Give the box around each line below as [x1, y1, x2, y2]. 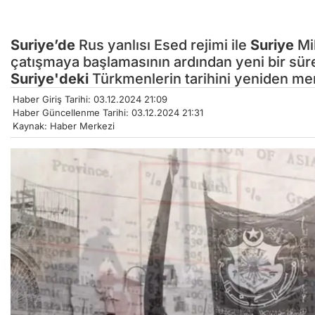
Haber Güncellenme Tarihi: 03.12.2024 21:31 [13, 107, 203, 119]
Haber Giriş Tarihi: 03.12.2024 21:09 [13, 94, 167, 105]
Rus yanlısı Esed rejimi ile [75, 37, 250, 54]
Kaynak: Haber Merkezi [13, 120, 115, 132]
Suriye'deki [11, 70, 89, 88]
